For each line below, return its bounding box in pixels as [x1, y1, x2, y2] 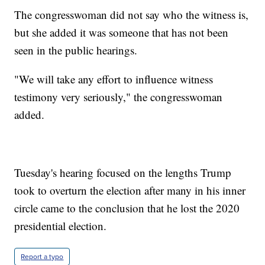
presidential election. [14, 218, 107, 234]
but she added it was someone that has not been [14, 25, 229, 40]
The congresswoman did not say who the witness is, [14, 7, 249, 22]
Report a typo [21, 251, 64, 263]
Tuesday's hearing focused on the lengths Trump [14, 165, 232, 180]
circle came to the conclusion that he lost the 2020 [14, 201, 240, 216]
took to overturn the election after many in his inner [14, 183, 246, 198]
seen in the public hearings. [14, 43, 138, 58]
